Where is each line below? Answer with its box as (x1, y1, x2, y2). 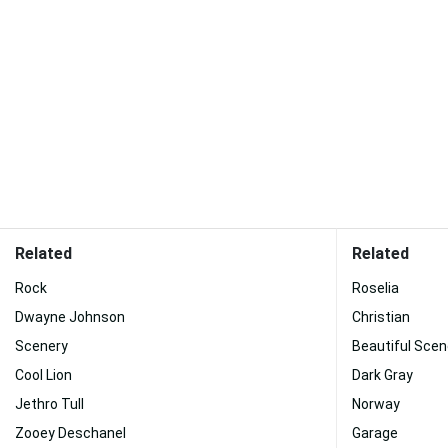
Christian (352, 309, 410, 325)
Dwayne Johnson (15, 309, 125, 325)
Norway (352, 396, 400, 412)
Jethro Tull (15, 396, 84, 412)
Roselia (352, 280, 399, 296)
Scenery (15, 338, 68, 354)
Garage (352, 425, 398, 441)
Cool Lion (15, 367, 72, 383)
